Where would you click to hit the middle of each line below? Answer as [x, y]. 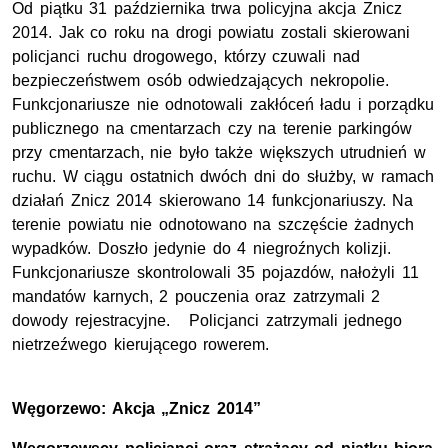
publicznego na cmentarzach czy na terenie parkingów [212, 129]
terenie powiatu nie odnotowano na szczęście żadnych [213, 225]
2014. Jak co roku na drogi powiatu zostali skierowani [211, 33]
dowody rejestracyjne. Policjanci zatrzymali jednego [207, 321]
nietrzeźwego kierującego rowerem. [141, 345]
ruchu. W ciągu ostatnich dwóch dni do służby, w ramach [223, 177]
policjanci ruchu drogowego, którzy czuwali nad [186, 57]
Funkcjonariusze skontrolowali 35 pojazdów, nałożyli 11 [215, 273]
